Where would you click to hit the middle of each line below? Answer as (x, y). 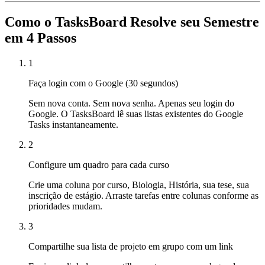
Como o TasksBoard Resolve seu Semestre (132, 22)
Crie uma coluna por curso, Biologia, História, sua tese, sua (139, 185)
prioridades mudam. (65, 206)
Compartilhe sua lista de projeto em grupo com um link (131, 246)
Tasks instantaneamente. (73, 124)
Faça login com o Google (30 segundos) (103, 83)
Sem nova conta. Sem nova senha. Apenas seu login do (131, 103)
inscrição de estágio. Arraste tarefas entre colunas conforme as (143, 195)
